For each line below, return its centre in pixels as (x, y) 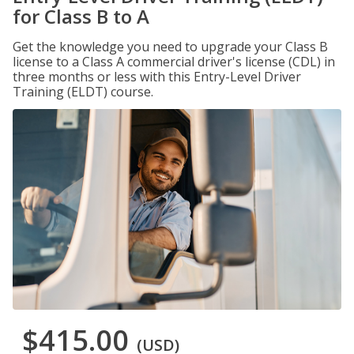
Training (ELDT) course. (83, 92)
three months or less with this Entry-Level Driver (157, 77)
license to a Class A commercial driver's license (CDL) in (174, 62)
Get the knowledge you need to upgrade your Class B (170, 47)
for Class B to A (81, 16)
